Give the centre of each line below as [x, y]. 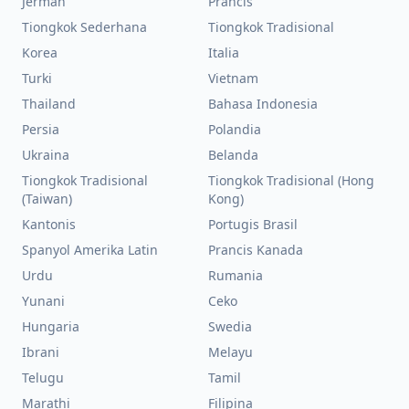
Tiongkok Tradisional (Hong [291, 180]
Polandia [235, 129]
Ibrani [41, 352]
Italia [224, 52]
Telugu [43, 378]
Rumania [236, 275]
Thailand [49, 104]
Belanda [233, 155]
